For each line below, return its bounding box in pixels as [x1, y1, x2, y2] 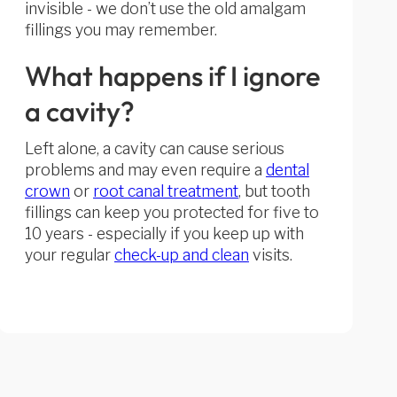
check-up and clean [113, 245, 249, 264]
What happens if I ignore [24, 58, 321, 93]
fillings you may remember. [24, 20, 217, 39]
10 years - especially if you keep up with [24, 224, 304, 243]
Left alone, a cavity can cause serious [24, 139, 284, 158]
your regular [24, 245, 114, 264]
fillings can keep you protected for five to [24, 203, 319, 222]
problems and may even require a [24, 160, 266, 179]
